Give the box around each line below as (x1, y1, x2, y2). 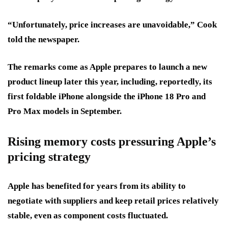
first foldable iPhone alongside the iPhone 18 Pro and (8, 92, 206, 102)
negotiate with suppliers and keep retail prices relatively (8, 196, 219, 206)
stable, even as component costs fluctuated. (8, 211, 168, 221)
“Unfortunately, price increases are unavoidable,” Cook (8, 20, 217, 30)
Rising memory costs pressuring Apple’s (8, 135, 216, 149)
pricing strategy (8, 150, 91, 164)
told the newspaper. (8, 35, 79, 45)
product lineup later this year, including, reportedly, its (8, 77, 212, 87)
